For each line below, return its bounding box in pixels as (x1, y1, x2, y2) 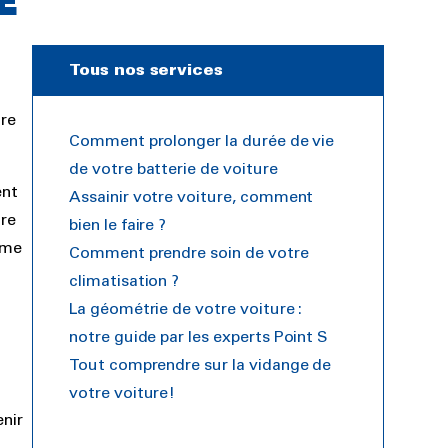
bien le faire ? (69, 218, 167, 233)
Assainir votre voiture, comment (69, 190, 314, 205)
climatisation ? (69, 274, 180, 289)
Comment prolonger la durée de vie (69, 134, 335, 149)
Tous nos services (69, 63, 224, 78)
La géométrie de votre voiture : (69, 302, 303, 317)
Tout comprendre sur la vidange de (69, 358, 332, 373)
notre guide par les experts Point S (69, 330, 329, 345)
